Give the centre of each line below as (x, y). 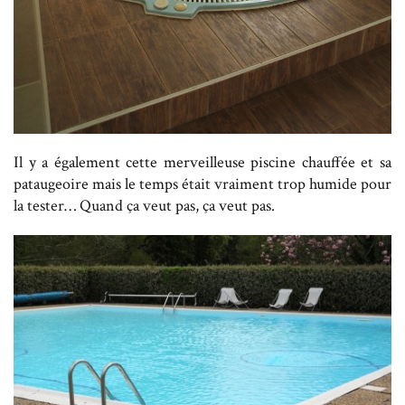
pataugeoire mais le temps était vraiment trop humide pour (202, 184)
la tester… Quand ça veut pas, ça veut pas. (144, 205)
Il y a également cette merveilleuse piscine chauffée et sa (202, 162)
